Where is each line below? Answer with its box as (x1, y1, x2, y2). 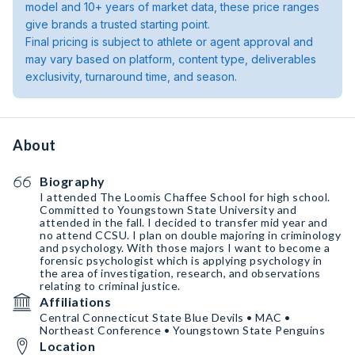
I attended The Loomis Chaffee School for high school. (40, 190, 330, 204)
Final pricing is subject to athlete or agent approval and (25, 35, 313, 48)
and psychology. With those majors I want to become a (40, 241, 330, 254)
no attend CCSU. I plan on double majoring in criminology (40, 228, 341, 242)
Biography (40, 174, 105, 189)
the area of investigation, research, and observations (40, 266, 321, 280)
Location (40, 338, 95, 353)
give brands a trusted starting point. (25, 17, 210, 31)
